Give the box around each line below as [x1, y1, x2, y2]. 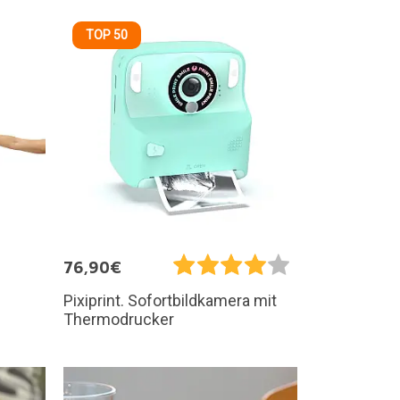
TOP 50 [86, 27, 128, 42]
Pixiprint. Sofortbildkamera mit [63, 290, 277, 310]
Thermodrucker [63, 309, 174, 329]
